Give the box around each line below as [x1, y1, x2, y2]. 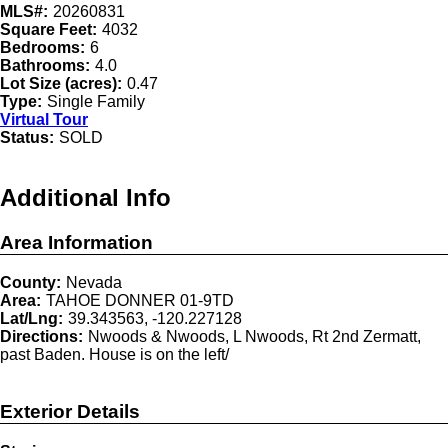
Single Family [47, 92, 145, 110]
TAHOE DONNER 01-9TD [46, 292, 234, 310]
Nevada [66, 274, 122, 292]
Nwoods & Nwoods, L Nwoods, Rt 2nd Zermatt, [88, 328, 421, 346]
